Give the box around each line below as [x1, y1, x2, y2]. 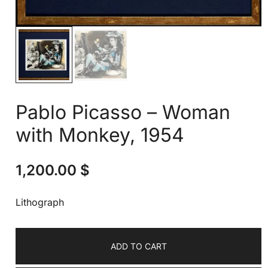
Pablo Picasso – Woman [16, 100, 231, 124]
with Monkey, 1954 [16, 123, 185, 147]
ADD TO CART [110, 240, 167, 251]
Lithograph [16, 196, 65, 208]
